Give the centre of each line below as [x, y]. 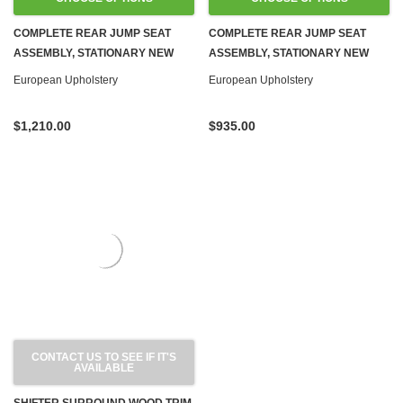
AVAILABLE [104, 368]
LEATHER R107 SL [62, 73]
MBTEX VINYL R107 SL [268, 73]
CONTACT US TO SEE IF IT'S [104, 357]
